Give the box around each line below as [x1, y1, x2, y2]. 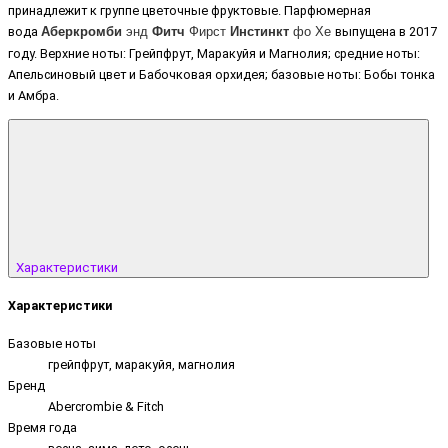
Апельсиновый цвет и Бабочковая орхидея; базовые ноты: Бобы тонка [8, 67, 435, 83]
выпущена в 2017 [335, 24, 437, 40]
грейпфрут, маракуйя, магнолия [48, 356, 235, 372]
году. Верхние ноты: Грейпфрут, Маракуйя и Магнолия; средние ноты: [8, 46, 420, 62]
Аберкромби [41, 25, 122, 40]
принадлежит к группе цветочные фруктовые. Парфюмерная [8, 3, 371, 19]
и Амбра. [8, 88, 59, 104]
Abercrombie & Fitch [48, 398, 164, 414]
